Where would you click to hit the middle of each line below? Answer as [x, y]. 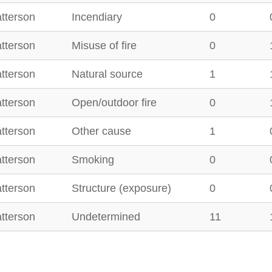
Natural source [107, 74]
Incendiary [97, 17]
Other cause [101, 131]
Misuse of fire [104, 46]
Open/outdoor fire [114, 103]
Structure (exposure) [121, 188]
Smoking [93, 160]
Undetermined [106, 217]
